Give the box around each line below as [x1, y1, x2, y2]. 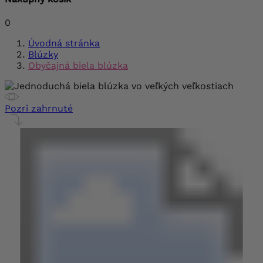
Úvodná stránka [28, 38, 100, 49]
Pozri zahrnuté [5, 103, 73, 114]
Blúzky [28, 49, 58, 60]
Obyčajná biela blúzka [28, 60, 128, 72]
